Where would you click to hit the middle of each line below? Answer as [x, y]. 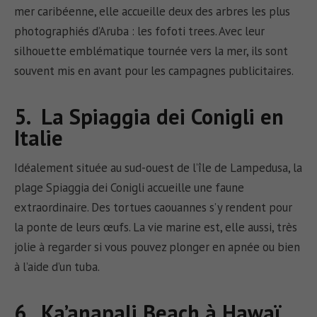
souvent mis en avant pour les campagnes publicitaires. [154, 71]
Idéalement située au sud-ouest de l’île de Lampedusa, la [158, 168]
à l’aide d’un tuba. [57, 267]
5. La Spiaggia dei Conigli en [149, 117]
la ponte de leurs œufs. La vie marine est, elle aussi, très [156, 227]
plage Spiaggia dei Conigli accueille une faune [129, 188]
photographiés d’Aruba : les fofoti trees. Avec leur [140, 31]
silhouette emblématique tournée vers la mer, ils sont [151, 51]
